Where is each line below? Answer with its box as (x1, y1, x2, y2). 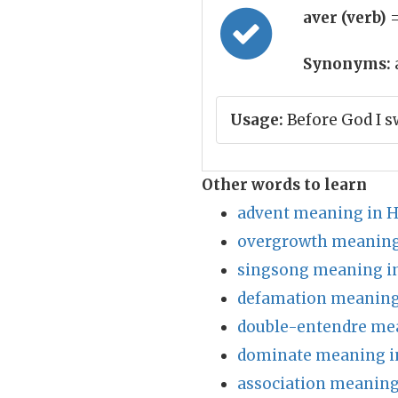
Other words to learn (202, 175, 367, 195)
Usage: (230, 110, 283, 130)
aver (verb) (303, 8, 390, 28)
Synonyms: (303, 54, 391, 74)
